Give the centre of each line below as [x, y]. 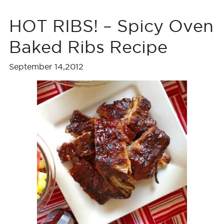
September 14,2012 [46, 66]
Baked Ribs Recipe [88, 47]
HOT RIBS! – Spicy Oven [111, 26]
